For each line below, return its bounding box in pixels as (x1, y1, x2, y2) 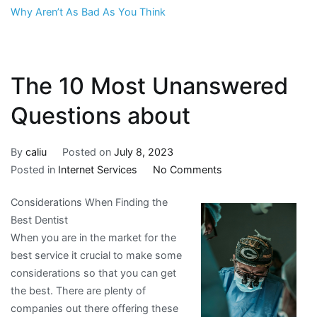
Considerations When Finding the (11, 196, 168, 209)
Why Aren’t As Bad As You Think (11, 6, 166, 18)
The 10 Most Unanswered (11, 72, 288, 100)
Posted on (62, 145, 114, 158)
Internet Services (58, 163, 137, 175)
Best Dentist (11, 214, 68, 226)
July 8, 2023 (113, 145, 173, 158)
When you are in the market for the (11, 231, 176, 244)
